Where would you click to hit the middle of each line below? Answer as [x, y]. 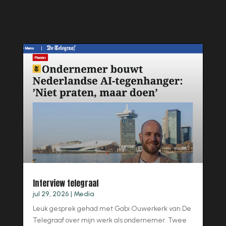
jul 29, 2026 [51, 194]
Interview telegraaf [66, 183]
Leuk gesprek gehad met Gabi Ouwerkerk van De [112, 208]
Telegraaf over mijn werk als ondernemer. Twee [109, 220]
